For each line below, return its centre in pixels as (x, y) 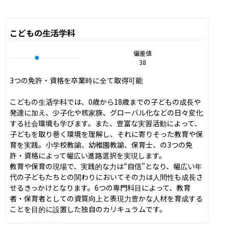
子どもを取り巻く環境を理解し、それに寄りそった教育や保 (106, 134)
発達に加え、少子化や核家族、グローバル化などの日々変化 (106, 112)
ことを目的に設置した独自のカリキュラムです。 (88, 209)
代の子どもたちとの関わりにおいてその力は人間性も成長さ (106, 177)
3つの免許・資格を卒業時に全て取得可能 (76, 80)
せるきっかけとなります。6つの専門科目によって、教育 (100, 187)
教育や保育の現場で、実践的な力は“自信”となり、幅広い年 (106, 166)
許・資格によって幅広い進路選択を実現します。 (88, 155)
